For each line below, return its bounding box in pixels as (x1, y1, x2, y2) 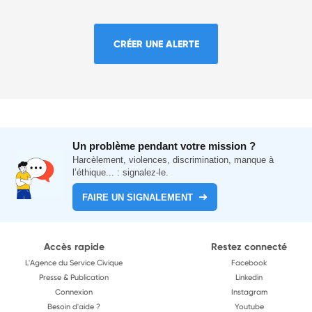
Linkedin (235, 272, 263, 282)
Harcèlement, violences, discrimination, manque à (72, 155, 274, 165)
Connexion (55, 287, 93, 297)
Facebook (231, 258, 267, 267)
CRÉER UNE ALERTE (113, 37, 199, 50)
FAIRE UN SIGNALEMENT (82, 192, 194, 203)
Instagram (231, 287, 267, 297)
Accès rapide (43, 240, 104, 253)
